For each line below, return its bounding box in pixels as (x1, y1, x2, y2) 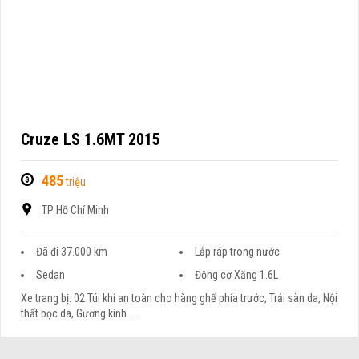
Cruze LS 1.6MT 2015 (21, 130, 161, 150)
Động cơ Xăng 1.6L (195, 268, 278, 282)
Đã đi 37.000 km (36, 245, 108, 259)
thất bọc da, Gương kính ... (21, 307, 137, 321)
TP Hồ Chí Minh (42, 204, 110, 217)
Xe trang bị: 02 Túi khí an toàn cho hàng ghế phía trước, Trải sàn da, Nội (21, 292, 338, 305)
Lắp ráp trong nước (195, 245, 280, 259)
